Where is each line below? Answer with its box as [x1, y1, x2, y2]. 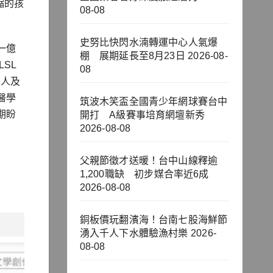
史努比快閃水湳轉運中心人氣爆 [79, 37, 218, 48]
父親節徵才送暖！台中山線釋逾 [79, 155, 218, 166]
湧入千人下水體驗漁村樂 [79, 228, 188, 239]
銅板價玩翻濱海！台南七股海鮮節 [79, 214, 228, 225]
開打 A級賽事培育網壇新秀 [79, 110, 205, 121]
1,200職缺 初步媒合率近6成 [79, 169, 209, 180]
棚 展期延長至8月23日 [79, 51, 185, 62]
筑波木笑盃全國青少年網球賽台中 [79, 96, 228, 107]
